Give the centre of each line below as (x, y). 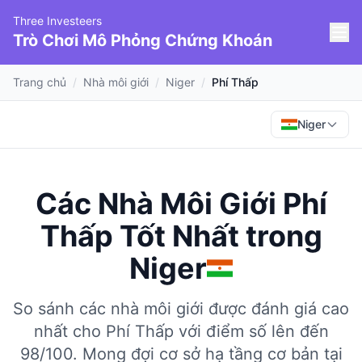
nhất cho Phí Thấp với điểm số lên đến (181, 331)
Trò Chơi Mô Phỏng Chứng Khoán (143, 40)
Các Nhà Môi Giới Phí (181, 204)
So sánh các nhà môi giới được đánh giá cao (181, 309)
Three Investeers (57, 21)
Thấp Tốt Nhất (139, 236)
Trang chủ (40, 82)
